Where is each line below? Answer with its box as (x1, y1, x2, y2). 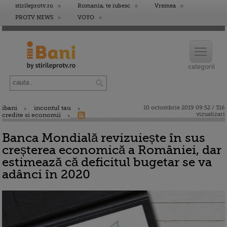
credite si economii (2, 111, 61, 119)
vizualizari (196, 111, 225, 118)
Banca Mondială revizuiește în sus (2, 131, 205, 145)
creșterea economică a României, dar (2, 143, 221, 157)
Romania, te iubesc (78, 3, 130, 9)
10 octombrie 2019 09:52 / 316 (143, 104, 225, 111)
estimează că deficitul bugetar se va (2, 155, 212, 169)
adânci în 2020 (2, 167, 90, 181)
